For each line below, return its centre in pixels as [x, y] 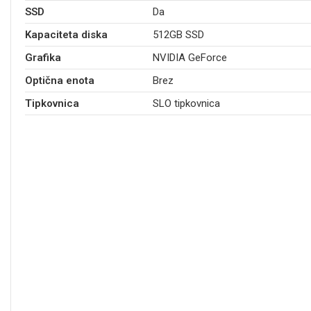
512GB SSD [178, 34]
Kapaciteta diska [66, 34]
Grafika [43, 57]
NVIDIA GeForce [190, 57]
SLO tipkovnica [186, 103]
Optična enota [60, 80]
